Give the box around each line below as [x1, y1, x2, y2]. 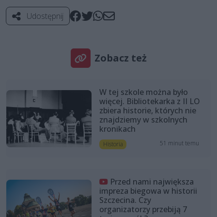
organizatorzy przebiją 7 [99, 204, 187, 215]
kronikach [99, 124, 136, 135]
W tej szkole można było [99, 87, 188, 98]
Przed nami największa [109, 176, 194, 187]
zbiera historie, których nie [99, 105, 196, 116]
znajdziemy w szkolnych [99, 114, 187, 125]
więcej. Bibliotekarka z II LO [99, 96, 200, 107]
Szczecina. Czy [99, 195, 151, 206]
